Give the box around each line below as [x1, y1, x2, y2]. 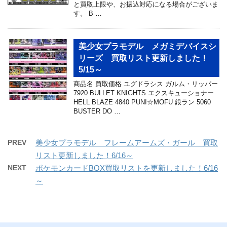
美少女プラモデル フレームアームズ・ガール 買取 [35, 138, 218, 147]
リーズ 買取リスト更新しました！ [79, 53, 216, 62]
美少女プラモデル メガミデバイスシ [79, 42, 216, 51]
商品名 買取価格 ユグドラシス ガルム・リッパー [73, 80, 218, 88]
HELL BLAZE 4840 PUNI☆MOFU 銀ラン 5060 [73, 98, 211, 106]
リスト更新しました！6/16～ [35, 150, 133, 160]
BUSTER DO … [73, 107, 121, 115]
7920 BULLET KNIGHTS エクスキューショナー [73, 89, 214, 97]
